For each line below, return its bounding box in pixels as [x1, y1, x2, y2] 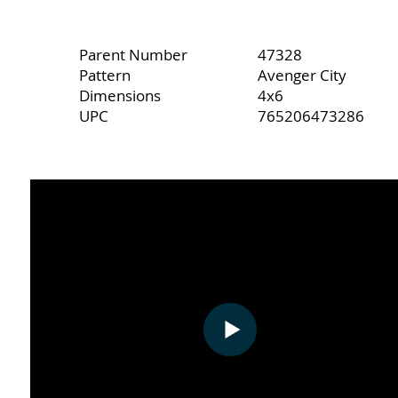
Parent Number [78, 44, 187, 65]
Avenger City [258, 65, 347, 85]
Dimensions [78, 85, 161, 106]
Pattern [79, 65, 131, 85]
